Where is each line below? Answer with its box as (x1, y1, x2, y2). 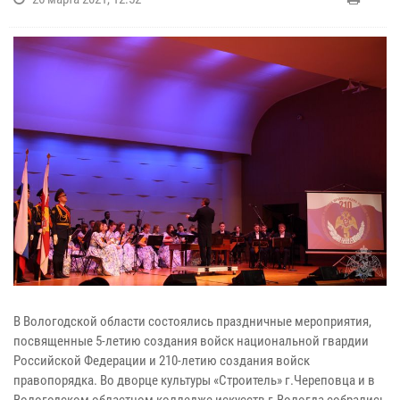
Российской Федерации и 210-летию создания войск (13, 352, 310, 369)
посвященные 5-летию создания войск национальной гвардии (13, 332, 369, 349)
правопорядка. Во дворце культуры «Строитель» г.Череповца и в (13, 371, 375, 388)
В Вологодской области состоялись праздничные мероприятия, (13, 312, 371, 329)
